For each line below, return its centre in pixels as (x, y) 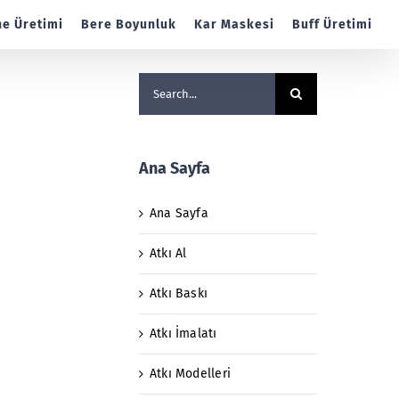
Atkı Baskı (179, 293)
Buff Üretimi (332, 24)
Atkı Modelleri (190, 373)
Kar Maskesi (234, 24)
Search (159, 82)
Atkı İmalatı (183, 333)
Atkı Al (168, 253)
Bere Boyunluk (129, 24)
